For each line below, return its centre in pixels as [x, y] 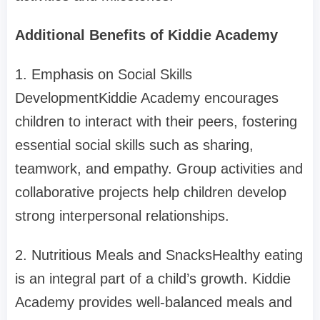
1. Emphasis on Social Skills [104, 75]
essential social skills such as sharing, [134, 145]
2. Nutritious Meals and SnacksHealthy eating [159, 255]
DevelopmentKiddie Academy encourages [147, 98]
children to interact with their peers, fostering [156, 122]
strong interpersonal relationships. [122, 216]
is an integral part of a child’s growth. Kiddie [153, 279]
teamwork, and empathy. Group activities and [159, 169]
